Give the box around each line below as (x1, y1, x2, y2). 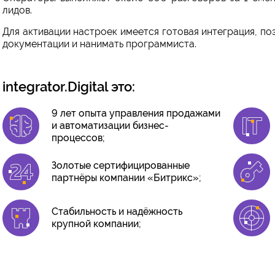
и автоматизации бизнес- (52, 120, 169, 132)
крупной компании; (52, 218, 142, 230)
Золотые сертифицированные (52, 160, 190, 172)
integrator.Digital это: (2, 79, 136, 95)
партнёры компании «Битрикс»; (52, 172, 202, 184)
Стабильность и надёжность (52, 206, 183, 218)
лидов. (2, 4, 33, 17)
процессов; (52, 132, 106, 144)
